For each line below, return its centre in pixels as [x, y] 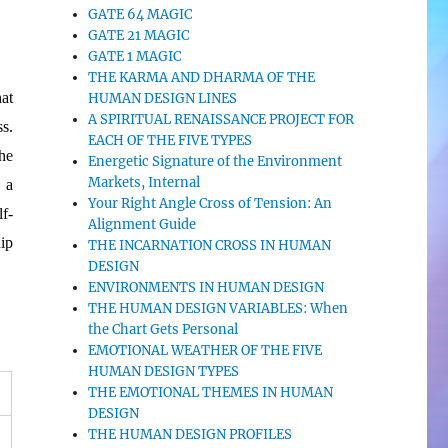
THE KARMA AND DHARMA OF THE [202, 77]
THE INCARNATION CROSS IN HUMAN [210, 245]
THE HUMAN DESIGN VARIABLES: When [218, 308]
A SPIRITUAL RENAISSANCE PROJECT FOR [221, 119]
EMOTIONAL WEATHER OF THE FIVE [205, 350]
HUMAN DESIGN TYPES [164, 371]
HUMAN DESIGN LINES [163, 98]
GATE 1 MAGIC [135, 56]
